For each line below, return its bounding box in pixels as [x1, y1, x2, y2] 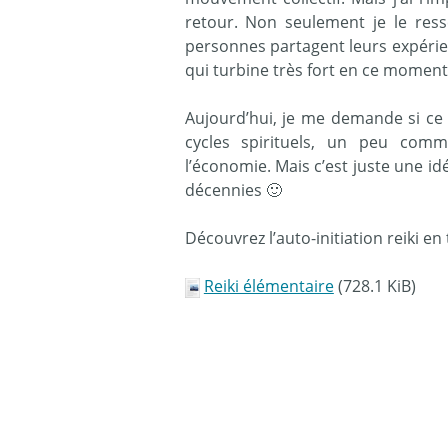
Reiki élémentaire [203, 275, 334, 298]
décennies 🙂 [184, 179, 282, 202]
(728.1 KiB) [333, 275, 416, 298]
